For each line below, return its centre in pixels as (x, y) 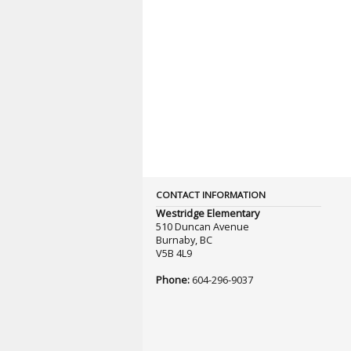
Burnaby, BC (184, 239)
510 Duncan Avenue (202, 226)
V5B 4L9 (174, 253)
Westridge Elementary (207, 213)
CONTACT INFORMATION (210, 194)
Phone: (172, 279)
